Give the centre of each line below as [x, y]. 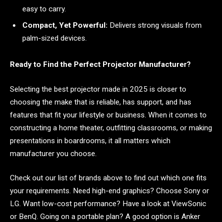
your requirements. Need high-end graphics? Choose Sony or [110, 191]
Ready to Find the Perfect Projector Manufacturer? [100, 65]
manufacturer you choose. [53, 153]
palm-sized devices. [55, 38]
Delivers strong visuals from [155, 25]
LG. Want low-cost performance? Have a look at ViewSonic [108, 204]
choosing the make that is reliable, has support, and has [101, 102]
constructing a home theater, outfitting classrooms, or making [111, 128]
